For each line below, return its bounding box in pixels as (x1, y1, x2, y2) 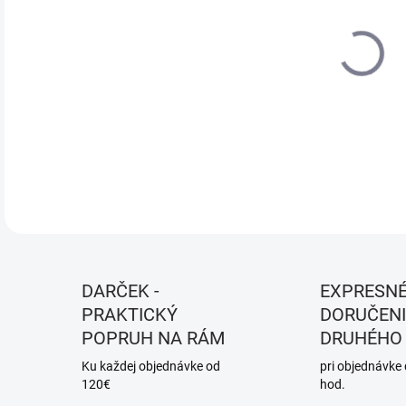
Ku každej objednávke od (82, 359, 220, 373)
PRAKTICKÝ (82, 304, 178, 325)
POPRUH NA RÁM (82, 327, 225, 349)
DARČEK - (82, 280, 159, 302)
